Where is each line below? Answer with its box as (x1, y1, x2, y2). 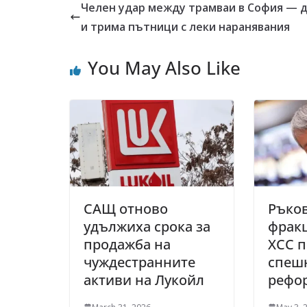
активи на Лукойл (84, 270, 204, 289)
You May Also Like (88, 56, 241, 80)
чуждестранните (84, 252, 195, 271)
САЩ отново (84, 199, 168, 218)
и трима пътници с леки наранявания (81, 19, 290, 34)
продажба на (84, 234, 171, 254)
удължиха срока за (84, 217, 210, 236)
